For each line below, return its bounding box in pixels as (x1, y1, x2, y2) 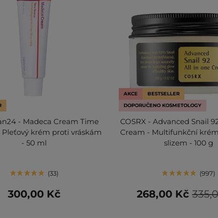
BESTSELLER (147, 90, 180, 97)
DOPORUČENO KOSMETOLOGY (123, 102, 201, 109)
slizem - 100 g (164, 138, 214, 147)
